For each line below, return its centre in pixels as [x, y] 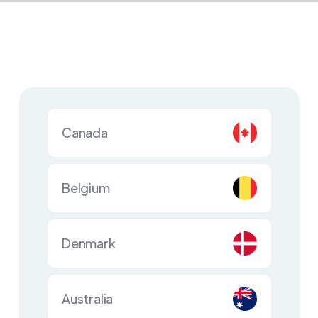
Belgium [86, 188]
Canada [85, 132]
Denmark [89, 243]
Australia [88, 298]
